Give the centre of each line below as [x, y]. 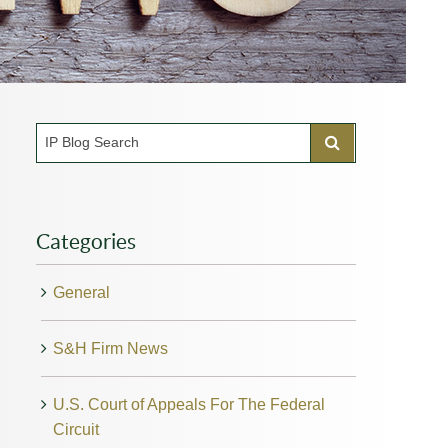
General [81, 292]
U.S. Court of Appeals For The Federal [188, 404]
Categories [85, 241]
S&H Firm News [110, 348]
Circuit [75, 429]
